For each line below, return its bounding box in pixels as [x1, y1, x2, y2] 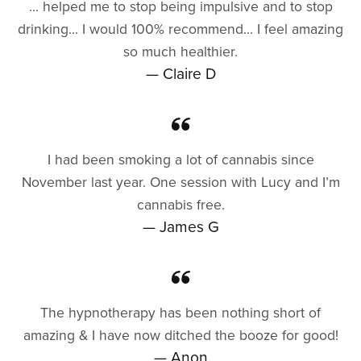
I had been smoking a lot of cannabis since [47, 151, 314, 168]
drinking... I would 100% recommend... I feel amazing [18, 20, 343, 38]
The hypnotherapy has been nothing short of [40, 304, 321, 322]
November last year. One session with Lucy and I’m [21, 173, 340, 191]
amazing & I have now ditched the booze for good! [23, 326, 338, 344]
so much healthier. [123, 43, 238, 60]
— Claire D [145, 64, 216, 83]
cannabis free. [136, 196, 225, 214]
